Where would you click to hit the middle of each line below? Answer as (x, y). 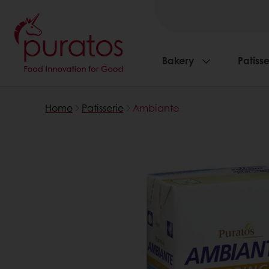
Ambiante (156, 108)
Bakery (178, 60)
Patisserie (103, 108)
